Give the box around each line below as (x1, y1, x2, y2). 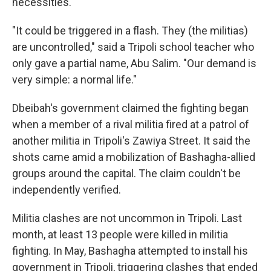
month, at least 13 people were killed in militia (12, 228, 228, 241)
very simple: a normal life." (12, 73, 137, 87)
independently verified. (12, 183, 121, 197)
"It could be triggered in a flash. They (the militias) (12, 24, 248, 38)
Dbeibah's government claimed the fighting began (12, 102, 249, 115)
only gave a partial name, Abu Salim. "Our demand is (12, 57, 256, 70)
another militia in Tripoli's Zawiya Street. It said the (12, 134, 250, 148)
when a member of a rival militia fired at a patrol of (12, 118, 249, 131)
